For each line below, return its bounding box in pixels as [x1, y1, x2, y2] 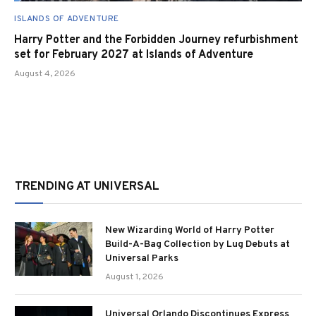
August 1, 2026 [105, 271, 164, 283]
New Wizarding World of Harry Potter [105, 224, 274, 236]
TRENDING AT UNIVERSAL [15, 178, 159, 195]
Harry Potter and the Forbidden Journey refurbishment [14, 32, 298, 47]
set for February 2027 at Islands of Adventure [14, 47, 253, 62]
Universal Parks [105, 252, 178, 265]
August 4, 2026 [14, 68, 75, 80]
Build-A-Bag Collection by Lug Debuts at [105, 238, 290, 250]
